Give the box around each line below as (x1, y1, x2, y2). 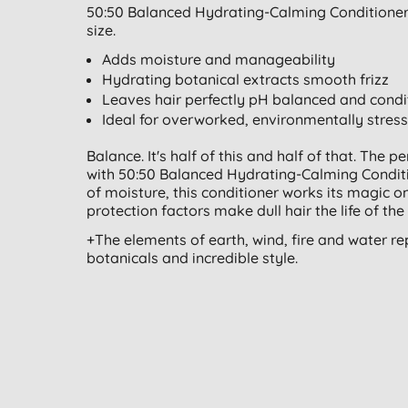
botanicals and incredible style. (86, 249, 298, 268)
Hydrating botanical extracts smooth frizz (102, 70, 390, 89)
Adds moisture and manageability (102, 50, 336, 69)
